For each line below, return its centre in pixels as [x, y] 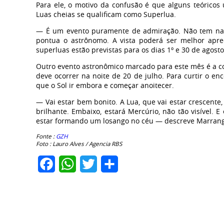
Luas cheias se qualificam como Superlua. [106, 14]
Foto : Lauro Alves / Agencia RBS [79, 144]
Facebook [73, 164]
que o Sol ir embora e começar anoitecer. [105, 85]
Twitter [110, 164]
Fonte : [45, 136]
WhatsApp [95, 164]
